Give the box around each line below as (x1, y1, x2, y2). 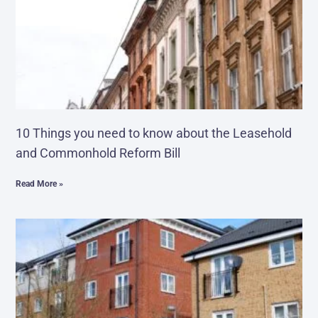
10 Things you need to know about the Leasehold (16, 126, 292, 141)
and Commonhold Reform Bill (16, 146, 181, 161)
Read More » (16, 179, 64, 190)
